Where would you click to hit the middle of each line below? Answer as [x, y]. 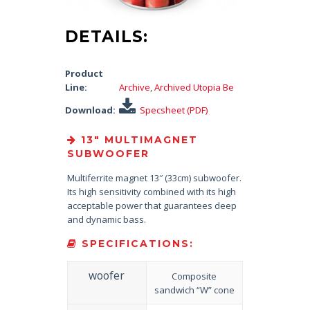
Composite [194, 276]
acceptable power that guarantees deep [152, 205]
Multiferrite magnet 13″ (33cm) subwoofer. [154, 177]
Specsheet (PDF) [174, 110]
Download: [90, 110]
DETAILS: [107, 36]
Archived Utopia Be [194, 87]
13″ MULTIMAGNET [137, 139]
